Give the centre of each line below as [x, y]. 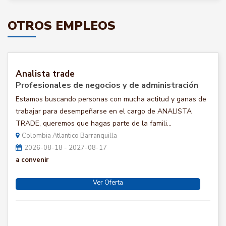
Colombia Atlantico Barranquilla [69, 136]
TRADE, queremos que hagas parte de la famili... [94, 123]
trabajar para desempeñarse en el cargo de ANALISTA [104, 111]
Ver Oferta [108, 183]
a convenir [32, 160]
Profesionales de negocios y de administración [107, 85]
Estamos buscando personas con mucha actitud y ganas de [111, 99]
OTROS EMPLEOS [62, 26]
